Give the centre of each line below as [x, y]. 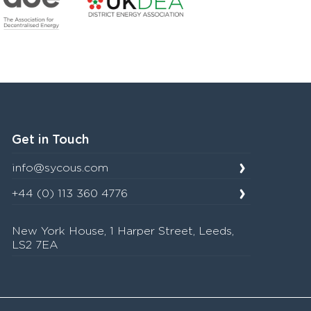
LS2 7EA [35, 245]
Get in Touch [51, 140]
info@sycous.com [60, 168]
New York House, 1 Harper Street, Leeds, [123, 231]
